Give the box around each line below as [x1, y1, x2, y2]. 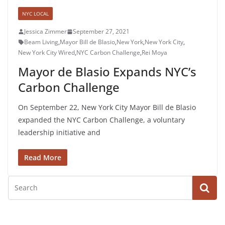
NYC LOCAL [22, 10, 49, 18]
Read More [24, 153, 61, 163]
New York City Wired [18, 48, 75, 57]
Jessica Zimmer [24, 27, 67, 36]
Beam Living [24, 38, 58, 47]
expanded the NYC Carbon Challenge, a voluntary [18, 115, 185, 125]
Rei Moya [142, 48, 167, 57]
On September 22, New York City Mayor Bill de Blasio [18, 102, 196, 113]
